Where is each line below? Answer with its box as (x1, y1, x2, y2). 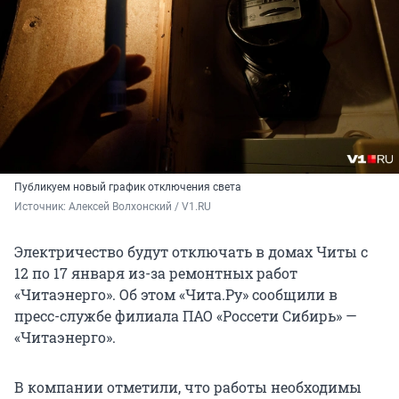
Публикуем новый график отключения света (14, 181, 241, 194)
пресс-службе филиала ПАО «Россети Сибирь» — (14, 306, 357, 326)
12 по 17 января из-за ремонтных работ (14, 264, 297, 283)
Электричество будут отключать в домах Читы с (14, 242, 368, 262)
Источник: (14, 200, 69, 214)
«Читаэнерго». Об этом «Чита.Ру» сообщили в (14, 285, 338, 305)
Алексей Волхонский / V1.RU (69, 200, 211, 214)
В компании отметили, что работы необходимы (14, 378, 362, 397)
